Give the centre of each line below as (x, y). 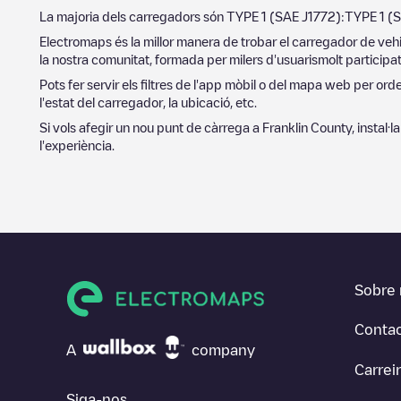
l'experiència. (77, 145)
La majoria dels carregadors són (133, 16)
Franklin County (307, 127)
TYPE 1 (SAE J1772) (284, 16)
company (223, 350)
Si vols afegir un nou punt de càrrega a (151, 127)
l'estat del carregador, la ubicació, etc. (148, 102)
